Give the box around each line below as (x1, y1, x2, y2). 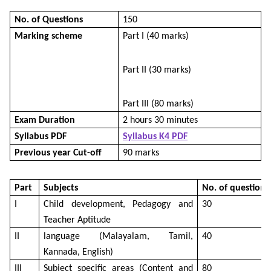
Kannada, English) (44, 247, 113, 257)
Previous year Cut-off (15, 148, 102, 158)
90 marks (123, 148, 159, 158)
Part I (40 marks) (123, 31, 189, 41)
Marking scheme (15, 31, 82, 41)
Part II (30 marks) (123, 65, 191, 75)
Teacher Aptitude (44, 215, 111, 225)
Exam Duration (15, 115, 75, 125)
